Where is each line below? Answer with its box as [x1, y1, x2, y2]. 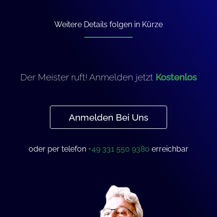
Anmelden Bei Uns [69, 112, 148, 123]
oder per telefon [29, 144, 88, 154]
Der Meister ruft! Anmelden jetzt [20, 72, 155, 83]
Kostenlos [155, 72, 197, 83]
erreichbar [150, 144, 188, 154]
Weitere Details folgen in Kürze [54, 19, 163, 29]
